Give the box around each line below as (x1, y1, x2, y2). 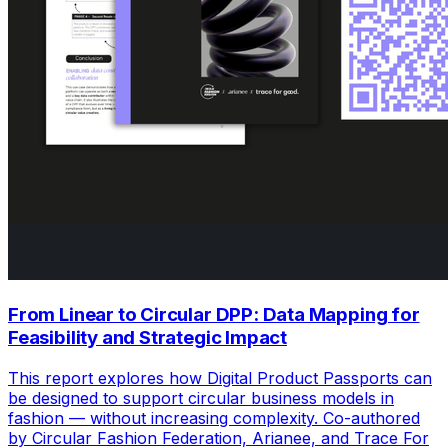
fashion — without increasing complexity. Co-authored (8, 407, 420, 428)
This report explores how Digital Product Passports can (8, 367, 432, 388)
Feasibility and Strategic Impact (8, 326, 288, 350)
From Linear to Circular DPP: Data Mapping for (8, 303, 420, 327)
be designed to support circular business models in (8, 387, 394, 408)
